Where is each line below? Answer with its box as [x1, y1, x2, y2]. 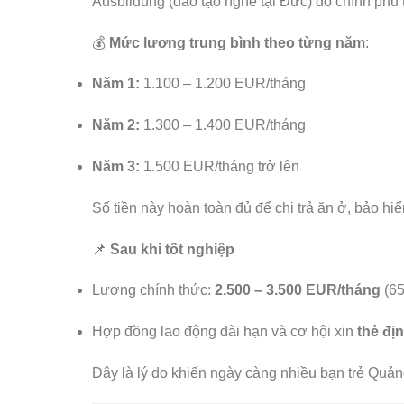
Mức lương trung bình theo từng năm [109, 34, 365, 50]
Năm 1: [92, 76, 140, 92]
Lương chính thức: [92, 282, 215, 298]
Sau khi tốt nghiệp [110, 241, 234, 257]
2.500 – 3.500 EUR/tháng [215, 282, 381, 298]
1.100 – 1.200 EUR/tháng [140, 76, 306, 92]
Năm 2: [92, 117, 140, 133]
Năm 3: [92, 158, 140, 174]
